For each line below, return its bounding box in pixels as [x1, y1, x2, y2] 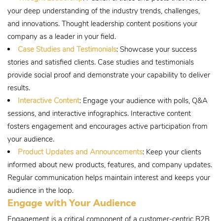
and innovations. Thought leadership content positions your [7, 19, 197, 29]
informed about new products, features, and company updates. [7, 160, 212, 170]
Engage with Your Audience [7, 196, 136, 209]
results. [7, 83, 30, 93]
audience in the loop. [7, 185, 74, 195]
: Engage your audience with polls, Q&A [79, 96, 208, 106]
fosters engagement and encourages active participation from [7, 121, 208, 131]
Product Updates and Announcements [18, 147, 143, 157]
